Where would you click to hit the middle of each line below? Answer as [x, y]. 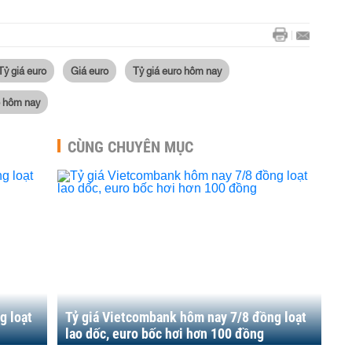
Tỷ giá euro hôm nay [177, 70]
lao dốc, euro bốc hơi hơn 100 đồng [165, 334]
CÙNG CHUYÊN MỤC [130, 147]
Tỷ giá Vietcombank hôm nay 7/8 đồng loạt [186, 317]
